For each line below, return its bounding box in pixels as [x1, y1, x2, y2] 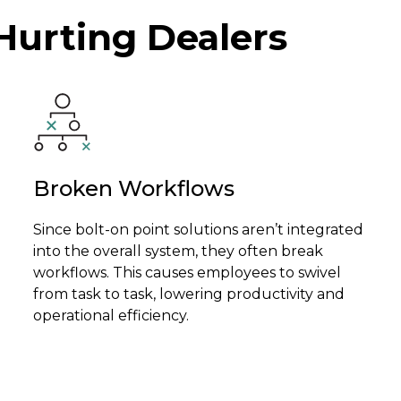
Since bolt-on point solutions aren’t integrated [33, 221, 364, 239]
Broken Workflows [33, 175, 235, 202]
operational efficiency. [33, 307, 190, 325]
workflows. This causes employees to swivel [33, 264, 342, 282]
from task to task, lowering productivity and [33, 286, 346, 303]
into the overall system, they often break [33, 243, 324, 260]
